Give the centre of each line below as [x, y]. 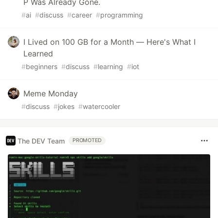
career [82, 15]
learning [110, 67]
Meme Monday [51, 94]
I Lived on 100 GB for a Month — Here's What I [109, 42]
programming [122, 15]
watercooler [101, 107]
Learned [38, 54]
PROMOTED [87, 141]
